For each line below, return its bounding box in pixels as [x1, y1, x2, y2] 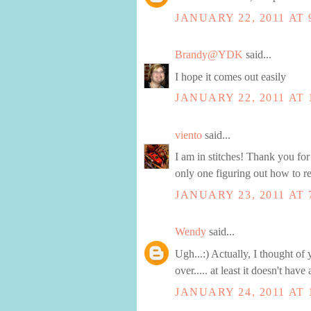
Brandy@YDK [175, 48, 243, 60]
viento [175, 128, 202, 141]
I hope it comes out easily [175, 70, 286, 83]
